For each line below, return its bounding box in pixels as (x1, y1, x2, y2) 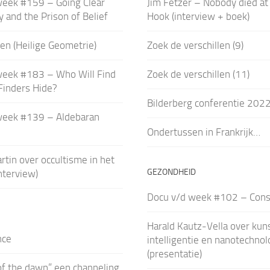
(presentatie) (146, 247, 202, 260)
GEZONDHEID (146, 166, 196, 177)
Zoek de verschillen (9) (146, 39, 243, 51)
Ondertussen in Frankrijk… (146, 125, 260, 138)
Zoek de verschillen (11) (146, 67, 250, 80)
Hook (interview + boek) (146, 10, 250, 22)
